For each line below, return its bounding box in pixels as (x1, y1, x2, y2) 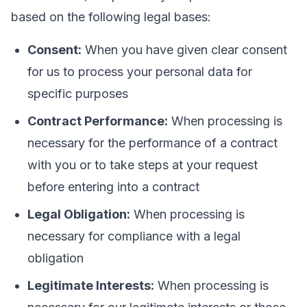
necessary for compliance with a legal (27, 229, 241, 243)
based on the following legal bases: (11, 10, 211, 24)
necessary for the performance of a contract (27, 136, 278, 150)
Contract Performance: (27, 114, 168, 128)
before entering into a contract (27, 180, 199, 194)
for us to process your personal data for (27, 64, 252, 79)
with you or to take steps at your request (27, 158, 258, 172)
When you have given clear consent (82, 42, 287, 57)
